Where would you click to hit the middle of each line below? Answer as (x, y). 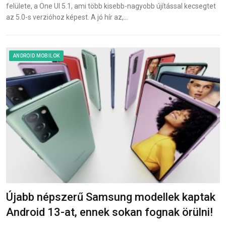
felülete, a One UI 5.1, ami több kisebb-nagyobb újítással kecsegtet (111, 6)
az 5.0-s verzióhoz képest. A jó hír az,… (67, 17)
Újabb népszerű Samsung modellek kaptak (111, 197)
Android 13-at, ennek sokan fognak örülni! (109, 212)
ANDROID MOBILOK (37, 56)
